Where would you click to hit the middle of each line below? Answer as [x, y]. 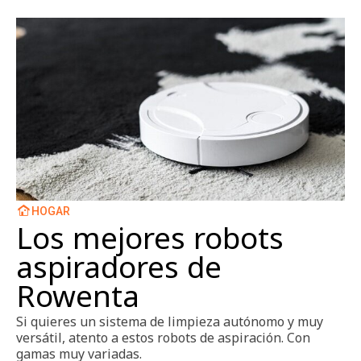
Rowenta [78, 295]
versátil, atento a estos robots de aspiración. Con [163, 337]
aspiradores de [119, 266]
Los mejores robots [150, 237]
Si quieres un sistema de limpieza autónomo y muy [170, 321]
